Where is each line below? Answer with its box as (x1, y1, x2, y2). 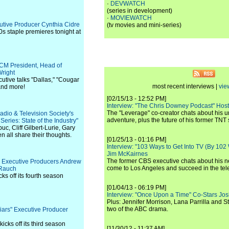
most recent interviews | (152, 83, 219, 90)
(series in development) (107, 7, 172, 14)
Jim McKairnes (107, 150, 148, 157)
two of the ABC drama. (107, 205, 168, 213)
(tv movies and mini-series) (107, 21, 181, 29)
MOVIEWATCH (110, 14, 152, 21)
